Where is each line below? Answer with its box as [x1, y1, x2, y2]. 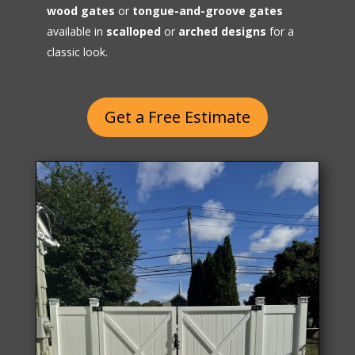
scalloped [105, 24, 161, 40]
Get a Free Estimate [104, 106, 250, 128]
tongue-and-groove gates [132, 3, 283, 19]
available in [46, 24, 106, 40]
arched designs [177, 24, 266, 40]
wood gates [46, 3, 115, 19]
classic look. [46, 44, 108, 60]
